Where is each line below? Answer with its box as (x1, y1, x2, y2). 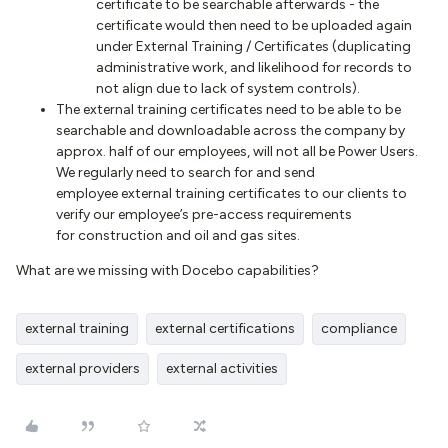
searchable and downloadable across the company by (56, 122, 405, 139)
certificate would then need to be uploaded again (96, 17, 412, 34)
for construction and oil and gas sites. (56, 227, 312, 244)
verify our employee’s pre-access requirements (56, 206, 352, 223)
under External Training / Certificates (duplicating (96, 38, 411, 55)
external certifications (155, 320, 295, 337)
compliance (321, 320, 397, 337)
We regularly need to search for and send (56, 164, 315, 181)
